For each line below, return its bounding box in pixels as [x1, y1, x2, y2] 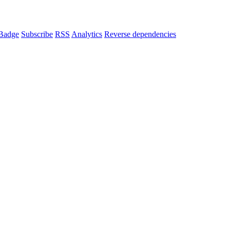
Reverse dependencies [104, 30, 176, 39]
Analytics [71, 30, 102, 39]
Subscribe [21, 30, 53, 39]
